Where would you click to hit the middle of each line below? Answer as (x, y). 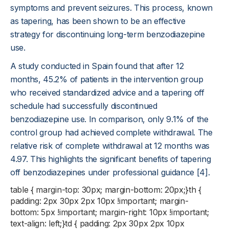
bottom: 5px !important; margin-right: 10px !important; (110, 212)
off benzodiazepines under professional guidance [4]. (110, 172)
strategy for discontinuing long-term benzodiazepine (108, 34)
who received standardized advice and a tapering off (107, 93)
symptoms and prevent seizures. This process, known (111, 8)
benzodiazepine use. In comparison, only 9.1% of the (109, 119)
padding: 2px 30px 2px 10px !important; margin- (99, 201)
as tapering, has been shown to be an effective (98, 21)
